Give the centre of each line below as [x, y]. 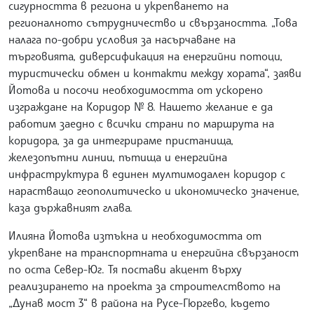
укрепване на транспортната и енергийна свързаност [153, 252]
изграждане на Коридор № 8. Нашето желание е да [141, 106]
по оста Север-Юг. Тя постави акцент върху [125, 269]
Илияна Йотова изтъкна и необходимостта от [135, 235]
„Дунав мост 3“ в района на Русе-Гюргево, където [139, 302]
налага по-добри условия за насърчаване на [122, 39]
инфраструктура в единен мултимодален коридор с [147, 173]
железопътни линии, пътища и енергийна [118, 157]
